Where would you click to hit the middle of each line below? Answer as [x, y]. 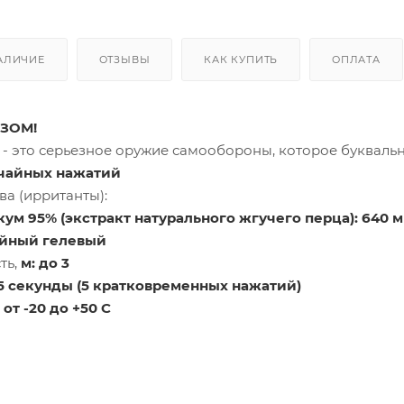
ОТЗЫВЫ [124, 59]
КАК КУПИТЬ [241, 59]
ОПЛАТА [356, 59]
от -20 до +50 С [57, 308]
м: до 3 [45, 262]
